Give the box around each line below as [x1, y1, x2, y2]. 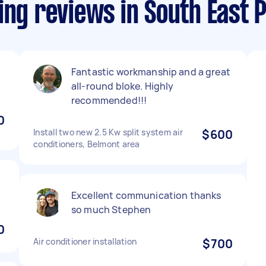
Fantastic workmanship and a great [71, 65, 230, 78]
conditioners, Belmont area [33, 138, 140, 150]
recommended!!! [71, 94, 147, 107]
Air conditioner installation [33, 236, 137, 247]
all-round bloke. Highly [71, 80, 174, 93]
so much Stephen [71, 203, 151, 216]
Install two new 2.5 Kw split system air [33, 126, 183, 138]
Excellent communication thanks [71, 189, 221, 202]
